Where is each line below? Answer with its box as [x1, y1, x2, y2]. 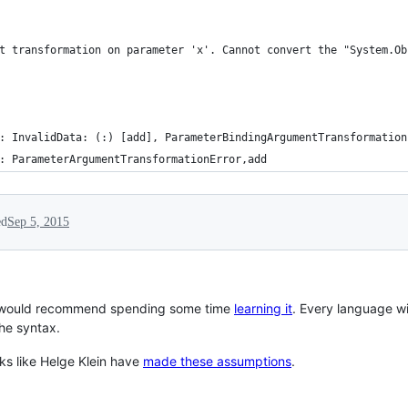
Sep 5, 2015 [7, 215, 69, 229]
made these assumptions [143, 353, 291, 369]
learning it [234, 301, 292, 316]
